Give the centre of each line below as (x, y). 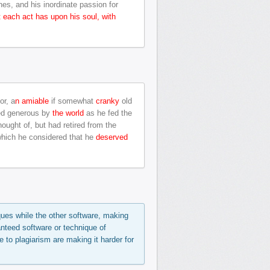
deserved (112, 137)
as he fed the (108, 113)
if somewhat (72, 101)
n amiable (32, 101)
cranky (108, 101)
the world (68, 113)
